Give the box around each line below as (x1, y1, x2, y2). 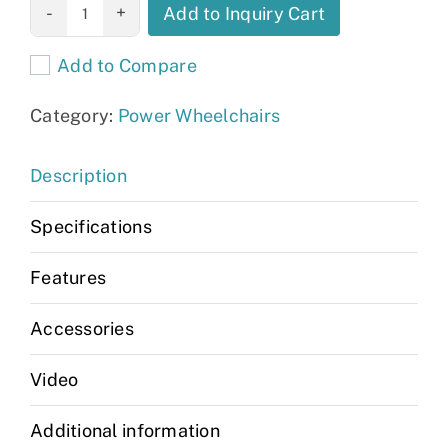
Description (30, 164, 127, 186)
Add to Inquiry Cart (163, 2, 326, 24)
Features (30, 266, 107, 288)
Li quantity (16, 23, 107, 45)
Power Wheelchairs (117, 104, 281, 126)
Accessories (30, 317, 134, 339)
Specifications (30, 215, 152, 237)
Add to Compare (57, 54, 197, 76)
